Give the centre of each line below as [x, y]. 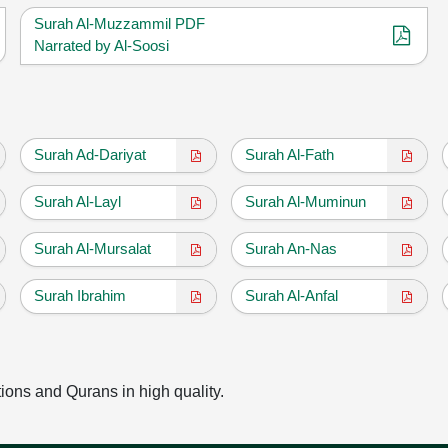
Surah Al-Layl [78, 201]
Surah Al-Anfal [291, 295]
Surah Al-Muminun [305, 201]
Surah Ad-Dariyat [90, 154]
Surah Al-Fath [289, 154]
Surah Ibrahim [80, 295]
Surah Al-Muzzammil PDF [120, 23]
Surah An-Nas [290, 248]
